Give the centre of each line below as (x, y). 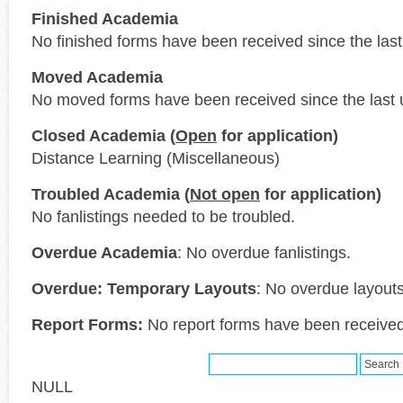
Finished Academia (105, 18)
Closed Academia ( (103, 135)
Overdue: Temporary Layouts (144, 288)
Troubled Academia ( (111, 194)
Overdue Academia (104, 252)
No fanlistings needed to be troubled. (163, 216)
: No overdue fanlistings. (264, 252)
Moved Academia (97, 77)
